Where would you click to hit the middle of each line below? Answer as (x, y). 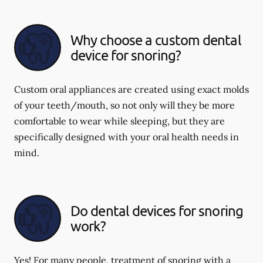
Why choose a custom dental (156, 40)
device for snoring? (126, 55)
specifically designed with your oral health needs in (127, 137)
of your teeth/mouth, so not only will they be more (124, 105)
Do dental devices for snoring (157, 210)
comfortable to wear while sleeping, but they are (119, 121)
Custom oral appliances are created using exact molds (131, 89)
